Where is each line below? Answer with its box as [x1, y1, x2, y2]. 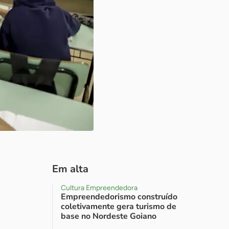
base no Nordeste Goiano [61, 211, 156, 222]
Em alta [52, 162, 88, 176]
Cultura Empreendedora [61, 184, 138, 192]
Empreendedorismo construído [61, 191, 177, 202]
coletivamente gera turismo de [61, 201, 176, 212]
